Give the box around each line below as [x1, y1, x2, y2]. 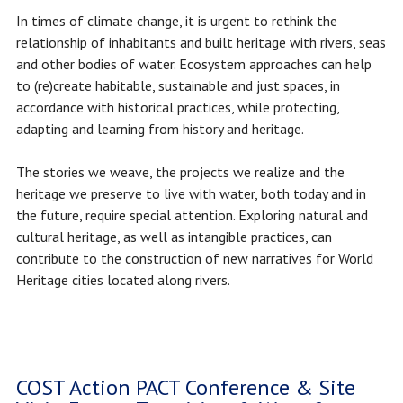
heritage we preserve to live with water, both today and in [15, 184, 366, 203]
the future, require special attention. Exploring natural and [15, 206, 368, 225]
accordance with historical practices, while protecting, [15, 98, 339, 117]
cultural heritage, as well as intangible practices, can [15, 228, 332, 246]
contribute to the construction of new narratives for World [15, 249, 373, 268]
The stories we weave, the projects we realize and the [15, 163, 345, 182]
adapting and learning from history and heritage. [15, 120, 304, 139]
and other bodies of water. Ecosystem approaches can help [15, 55, 372, 74]
